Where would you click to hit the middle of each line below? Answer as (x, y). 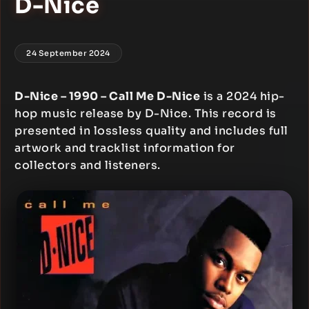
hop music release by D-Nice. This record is (146, 113)
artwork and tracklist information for (125, 148)
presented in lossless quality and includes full (151, 131)
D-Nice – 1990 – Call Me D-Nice (107, 96)
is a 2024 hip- (242, 96)
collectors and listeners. (88, 165)
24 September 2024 (68, 53)
